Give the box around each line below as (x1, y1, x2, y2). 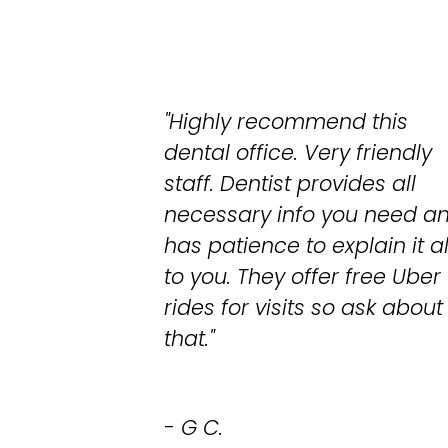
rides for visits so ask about (164, 293, 444, 323)
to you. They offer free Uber (164, 262, 442, 292)
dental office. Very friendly (164, 138, 433, 168)
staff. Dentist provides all (164, 169, 417, 199)
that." (164, 324, 215, 354)
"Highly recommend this (164, 107, 409, 137)
